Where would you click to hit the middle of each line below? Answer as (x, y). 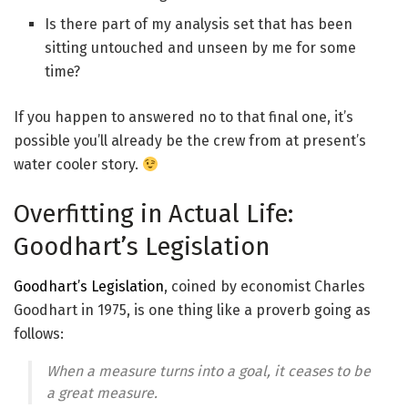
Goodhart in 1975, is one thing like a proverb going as (192, 311)
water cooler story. (78, 165)
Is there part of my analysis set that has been (199, 25)
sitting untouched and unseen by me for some (201, 48)
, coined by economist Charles (265, 287)
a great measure (100, 393)
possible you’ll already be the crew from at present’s (190, 141)
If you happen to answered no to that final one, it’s (184, 117)
